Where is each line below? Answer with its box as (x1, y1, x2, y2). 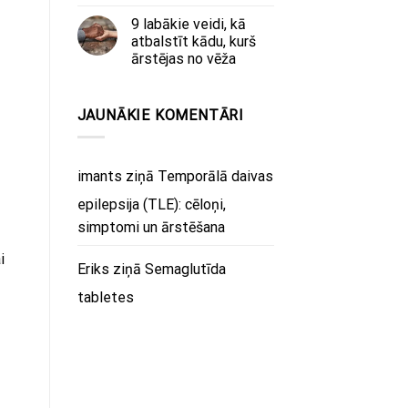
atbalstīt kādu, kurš (130, 32, 256, 50)
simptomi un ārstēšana (76, 219, 225, 237)
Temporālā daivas (157, 168, 273, 186)
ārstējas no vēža (130, 49, 236, 67)
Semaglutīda (144, 260, 226, 279)
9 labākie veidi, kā (130, 15, 246, 33)
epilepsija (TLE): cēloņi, (76, 196, 226, 214)
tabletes (76, 289, 134, 307)
